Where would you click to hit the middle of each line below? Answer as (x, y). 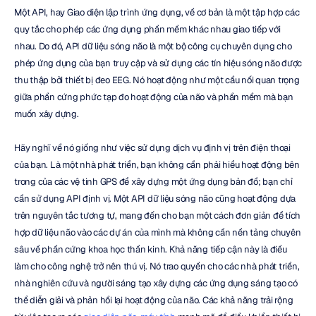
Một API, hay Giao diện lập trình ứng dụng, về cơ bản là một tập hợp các (157, 12)
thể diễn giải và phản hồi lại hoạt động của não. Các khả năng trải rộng (154, 300)
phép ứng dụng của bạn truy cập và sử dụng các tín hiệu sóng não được (158, 63)
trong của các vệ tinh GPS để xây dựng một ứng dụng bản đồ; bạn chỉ (153, 182)
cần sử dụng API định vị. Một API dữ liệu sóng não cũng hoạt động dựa (155, 199)
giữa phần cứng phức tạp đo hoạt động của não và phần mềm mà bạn (154, 97)
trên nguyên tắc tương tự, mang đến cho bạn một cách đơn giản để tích (157, 215)
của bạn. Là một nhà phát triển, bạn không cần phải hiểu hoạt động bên (157, 165)
